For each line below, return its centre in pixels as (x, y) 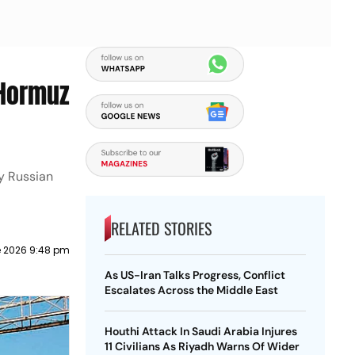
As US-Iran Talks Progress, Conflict (195, 275)
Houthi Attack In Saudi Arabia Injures (200, 331)
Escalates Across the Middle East (191, 290)
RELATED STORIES (161, 228)
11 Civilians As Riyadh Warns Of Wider (202, 346)
